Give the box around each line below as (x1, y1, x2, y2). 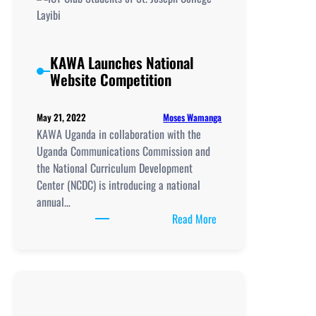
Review (216, 63, 245, 81)
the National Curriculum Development (37, 159, 193, 177)
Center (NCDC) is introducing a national (37, 176, 200, 194)
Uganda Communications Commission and (37, 142, 210, 160)
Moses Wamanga (163, 109, 222, 124)
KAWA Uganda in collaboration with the (37, 126, 201, 143)
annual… (37, 193, 71, 211)
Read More (172, 210, 217, 228)
